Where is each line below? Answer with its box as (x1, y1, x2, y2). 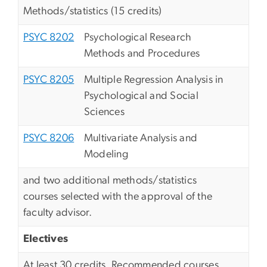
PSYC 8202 (23, 32, 74, 44)
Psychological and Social (84, 91, 198, 102)
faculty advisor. (23, 207, 92, 219)
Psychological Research (84, 32, 192, 44)
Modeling (84, 149, 128, 160)
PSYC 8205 (23, 74, 74, 86)
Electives (23, 234, 69, 245)
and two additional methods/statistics (23, 175, 197, 187)
